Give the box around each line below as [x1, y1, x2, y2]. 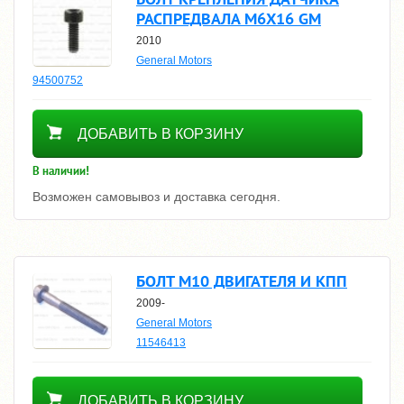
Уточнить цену [32, 373, 164, 396]
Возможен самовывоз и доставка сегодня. [32, 189, 280, 204]
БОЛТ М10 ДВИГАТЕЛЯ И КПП [136, 271, 347, 291]
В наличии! [32, 163, 89, 179]
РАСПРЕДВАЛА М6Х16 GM [136, 8, 321, 29]
